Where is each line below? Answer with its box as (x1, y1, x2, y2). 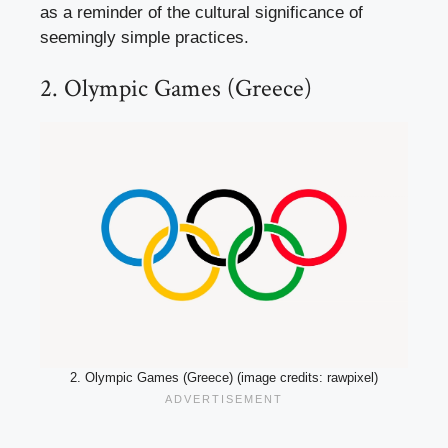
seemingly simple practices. (40, 27, 249, 47)
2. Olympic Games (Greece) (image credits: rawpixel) (70, 369, 378, 385)
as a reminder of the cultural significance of (40, 2, 363, 22)
